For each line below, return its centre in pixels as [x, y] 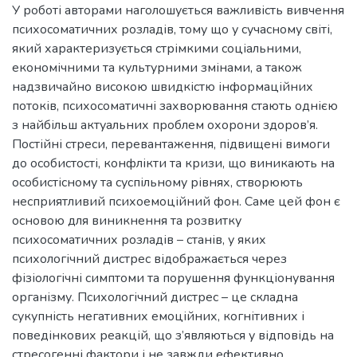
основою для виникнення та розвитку [127, 220]
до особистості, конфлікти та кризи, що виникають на [173, 163]
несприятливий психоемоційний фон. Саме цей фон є [176, 201]
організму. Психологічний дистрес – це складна [155, 297]
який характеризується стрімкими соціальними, [157, 48]
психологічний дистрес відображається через [149, 259]
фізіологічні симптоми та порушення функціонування [173, 278]
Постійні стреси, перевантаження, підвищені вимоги [171, 144]
